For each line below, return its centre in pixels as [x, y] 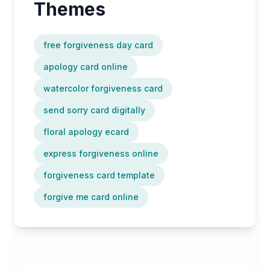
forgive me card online [91, 197]
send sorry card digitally [94, 110]
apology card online [86, 67]
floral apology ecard [86, 132]
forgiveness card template [99, 175]
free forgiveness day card [98, 45]
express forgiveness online [101, 154]
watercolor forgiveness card [103, 89]
